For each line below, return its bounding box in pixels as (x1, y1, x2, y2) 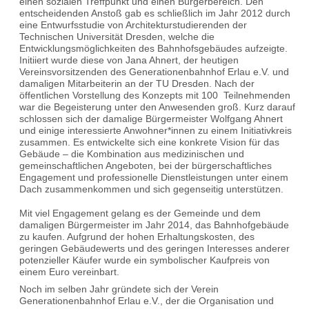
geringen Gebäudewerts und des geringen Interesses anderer (19, 243, 290, 255)
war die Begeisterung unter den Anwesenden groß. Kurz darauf (19, 101, 295, 112)
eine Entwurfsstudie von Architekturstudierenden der (19, 19, 247, 30)
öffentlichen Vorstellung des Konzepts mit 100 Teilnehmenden (19, 89, 290, 101)
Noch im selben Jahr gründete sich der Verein (19, 283, 219, 295)
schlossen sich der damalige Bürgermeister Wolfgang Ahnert (19, 112, 283, 124)
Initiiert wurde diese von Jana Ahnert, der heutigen (19, 54, 239, 66)
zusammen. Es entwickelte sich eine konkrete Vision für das (19, 136, 279, 148)
